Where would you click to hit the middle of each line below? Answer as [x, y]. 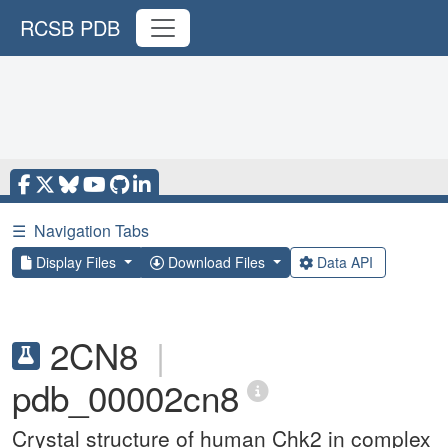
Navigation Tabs [91, 230]
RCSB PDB [70, 27]
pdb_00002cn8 [125, 397]
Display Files [76, 262]
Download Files [216, 262]
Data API [344, 262]
